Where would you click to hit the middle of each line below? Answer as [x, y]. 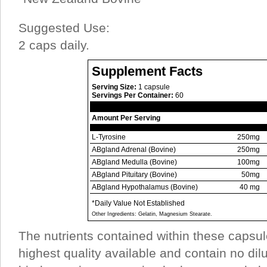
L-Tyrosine [109, 137]
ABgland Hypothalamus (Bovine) [145, 187]
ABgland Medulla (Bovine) [134, 162]
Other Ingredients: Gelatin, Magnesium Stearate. [152, 214]
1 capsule [153, 87]
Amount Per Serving [126, 118]
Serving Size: [114, 87]
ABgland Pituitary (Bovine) [134, 175]
